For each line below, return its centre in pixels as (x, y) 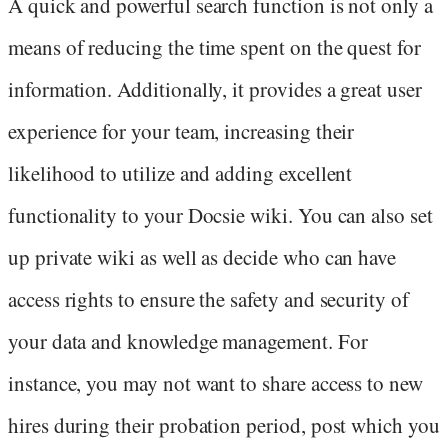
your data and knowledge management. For (188, 341)
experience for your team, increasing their (181, 131)
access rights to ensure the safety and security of (208, 299)
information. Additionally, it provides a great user (215, 89)
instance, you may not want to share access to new (215, 383)
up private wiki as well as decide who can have (202, 257)
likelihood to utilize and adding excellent (180, 173)
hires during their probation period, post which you (224, 425)
